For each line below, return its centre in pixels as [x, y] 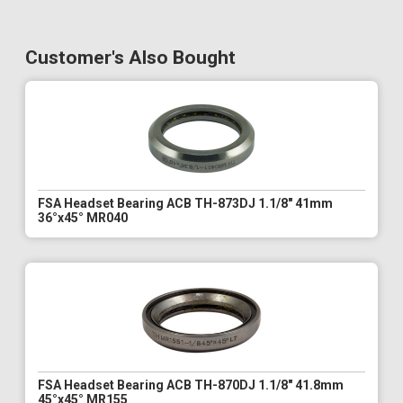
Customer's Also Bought [130, 58]
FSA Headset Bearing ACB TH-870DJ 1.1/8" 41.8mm [191, 385]
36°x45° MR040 [83, 218]
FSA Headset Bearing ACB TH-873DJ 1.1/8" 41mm [185, 204]
